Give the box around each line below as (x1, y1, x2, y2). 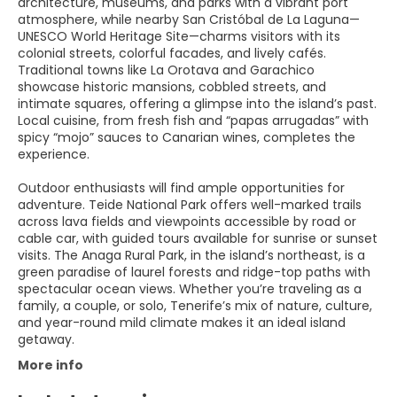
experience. (18, 145, 90, 163)
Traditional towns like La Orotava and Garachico (18, 61, 315, 79)
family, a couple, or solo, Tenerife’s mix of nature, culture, (18, 297, 372, 315)
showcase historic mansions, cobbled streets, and (18, 78, 326, 96)
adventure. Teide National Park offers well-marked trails (18, 196, 362, 214)
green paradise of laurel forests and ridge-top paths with (18, 263, 370, 281)
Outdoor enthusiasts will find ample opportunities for (18, 179, 345, 197)
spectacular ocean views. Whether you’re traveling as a (18, 280, 362, 298)
